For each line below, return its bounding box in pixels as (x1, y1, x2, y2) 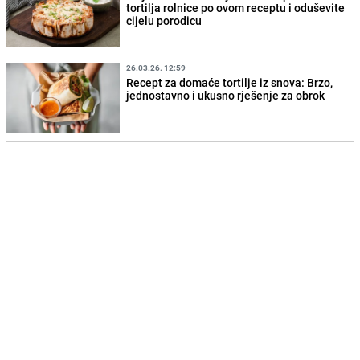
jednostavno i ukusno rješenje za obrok (126, 87, 325, 103)
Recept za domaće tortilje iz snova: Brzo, (126, 74, 333, 90)
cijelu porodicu (126, 13, 202, 29)
